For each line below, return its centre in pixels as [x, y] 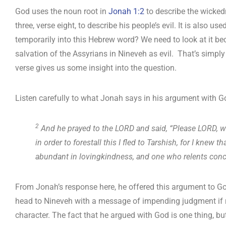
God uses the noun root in [62, 12]
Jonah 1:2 [126, 12]
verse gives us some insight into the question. [96, 68]
